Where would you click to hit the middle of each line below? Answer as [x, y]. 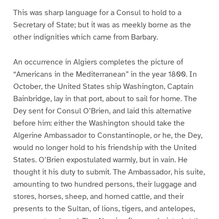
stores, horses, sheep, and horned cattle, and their [98, 196]
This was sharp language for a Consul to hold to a [97, 12]
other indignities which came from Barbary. [85, 37]
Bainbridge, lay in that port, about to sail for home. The [105, 99]
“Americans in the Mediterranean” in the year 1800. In [105, 74]
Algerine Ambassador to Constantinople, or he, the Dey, [108, 135]
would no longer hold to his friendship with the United [105, 147]
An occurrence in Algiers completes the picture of [98, 62]
